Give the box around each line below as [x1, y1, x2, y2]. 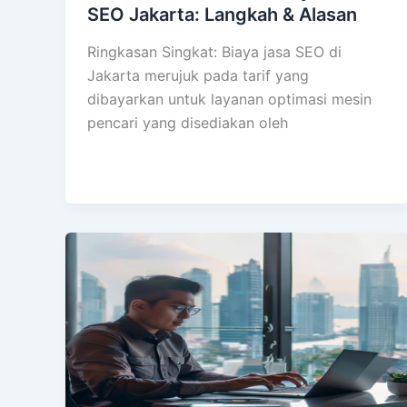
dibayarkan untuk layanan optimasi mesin [87, 90, 372, 109]
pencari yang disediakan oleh [87, 114, 288, 133]
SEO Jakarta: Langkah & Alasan [87, 3, 357, 25]
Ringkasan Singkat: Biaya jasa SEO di [87, 43, 342, 62]
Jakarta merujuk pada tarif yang [87, 66, 309, 85]
